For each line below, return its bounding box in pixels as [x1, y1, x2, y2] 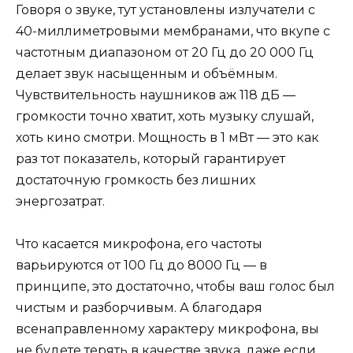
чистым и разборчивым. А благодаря [16, 300, 262, 316]
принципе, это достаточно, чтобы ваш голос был [16, 279, 335, 295]
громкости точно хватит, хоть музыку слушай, [16, 108, 314, 124]
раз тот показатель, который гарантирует [16, 150, 285, 166]
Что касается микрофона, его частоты [16, 236, 262, 252]
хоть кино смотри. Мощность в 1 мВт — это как [16, 129, 319, 145]
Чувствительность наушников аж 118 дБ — [16, 87, 295, 102]
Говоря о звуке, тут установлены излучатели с [16, 2, 315, 17]
